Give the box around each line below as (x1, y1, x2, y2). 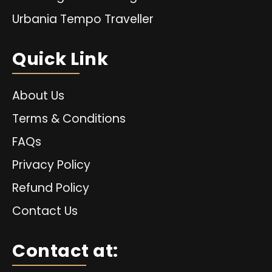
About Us (12, 87, 64, 104)
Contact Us (12, 202, 78, 219)
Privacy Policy (12, 156, 90, 173)
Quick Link (12, 46, 108, 71)
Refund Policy (12, 179, 89, 196)
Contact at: (12, 238, 118, 263)
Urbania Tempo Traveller (12, 10, 154, 27)
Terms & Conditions (12, 110, 126, 127)
